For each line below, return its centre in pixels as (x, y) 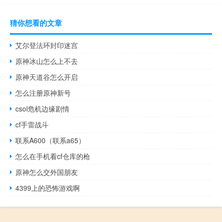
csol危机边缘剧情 (43, 108)
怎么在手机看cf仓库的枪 (53, 156)
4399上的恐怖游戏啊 (48, 188)
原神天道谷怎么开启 (47, 77)
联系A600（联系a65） (51, 140)
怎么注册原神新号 (43, 92)
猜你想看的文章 (36, 23)
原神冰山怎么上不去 (47, 61)
